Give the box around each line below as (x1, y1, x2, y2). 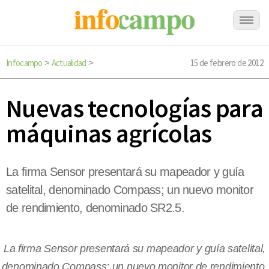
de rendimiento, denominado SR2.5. (6, 201, 184, 215)
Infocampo (6, 57, 43, 68)
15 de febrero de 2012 (190, 57, 263, 68)
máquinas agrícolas (6, 118, 212, 150)
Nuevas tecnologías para (6, 92, 263, 124)
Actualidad (51, 57, 86, 68)
